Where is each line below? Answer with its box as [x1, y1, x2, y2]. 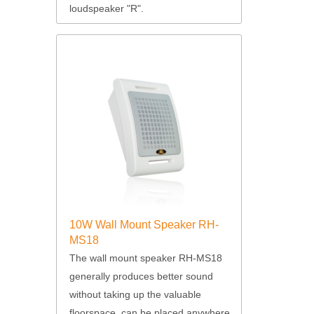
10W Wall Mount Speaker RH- [69, 219, 219, 231]
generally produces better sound [69, 270, 213, 282]
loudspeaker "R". [69, 2, 144, 14]
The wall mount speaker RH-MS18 [69, 252, 222, 264]
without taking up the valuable [69, 288, 201, 300]
